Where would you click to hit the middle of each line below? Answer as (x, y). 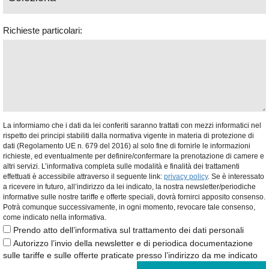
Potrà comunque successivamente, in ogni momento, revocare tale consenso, (129, 207)
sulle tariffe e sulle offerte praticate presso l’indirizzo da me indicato (131, 255)
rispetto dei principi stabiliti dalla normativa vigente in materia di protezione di (128, 135)
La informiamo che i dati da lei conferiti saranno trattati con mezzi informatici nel (132, 125)
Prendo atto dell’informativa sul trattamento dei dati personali (128, 230)
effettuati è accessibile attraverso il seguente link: (83, 176)
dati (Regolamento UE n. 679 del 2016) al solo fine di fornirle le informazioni (127, 146)
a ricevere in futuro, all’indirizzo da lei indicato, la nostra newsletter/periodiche (129, 186)
